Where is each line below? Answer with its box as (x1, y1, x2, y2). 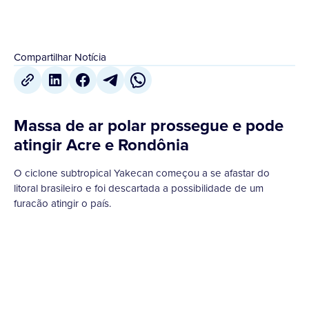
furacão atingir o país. (14, 196, 112, 211)
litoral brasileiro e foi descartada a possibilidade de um (14, 181, 263, 196)
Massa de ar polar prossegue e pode (14, 113, 283, 138)
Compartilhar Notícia (14, 50, 106, 65)
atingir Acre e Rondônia (14, 132, 189, 157)
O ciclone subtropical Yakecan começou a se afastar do (14, 166, 270, 181)
